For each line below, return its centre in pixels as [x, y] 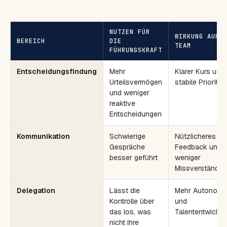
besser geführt [134, 158]
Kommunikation [43, 136]
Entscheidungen [136, 114]
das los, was [130, 212]
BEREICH [31, 41]
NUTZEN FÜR [130, 32]
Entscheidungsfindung [57, 71]
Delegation [36, 191]
